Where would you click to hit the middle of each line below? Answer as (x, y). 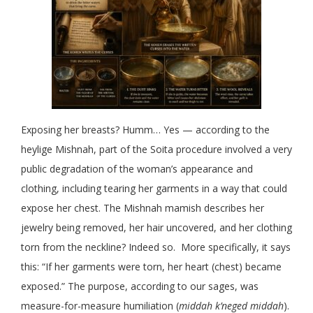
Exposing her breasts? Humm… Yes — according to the (145, 130)
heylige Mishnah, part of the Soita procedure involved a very (156, 150)
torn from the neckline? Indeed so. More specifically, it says (156, 247)
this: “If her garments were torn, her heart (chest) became (151, 267)
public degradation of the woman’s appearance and (137, 169)
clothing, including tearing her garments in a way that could (154, 189)
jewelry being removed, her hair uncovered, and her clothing (156, 228)
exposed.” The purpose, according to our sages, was (140, 286)
